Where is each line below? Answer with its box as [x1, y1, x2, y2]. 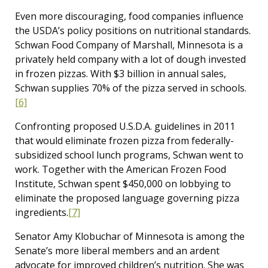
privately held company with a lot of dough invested [15, 53, 246, 66]
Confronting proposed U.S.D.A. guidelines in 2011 [15, 120, 235, 133]
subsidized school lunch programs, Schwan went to [15, 148, 243, 162]
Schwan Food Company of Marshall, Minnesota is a [15, 38, 243, 51]
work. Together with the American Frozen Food [15, 163, 226, 176]
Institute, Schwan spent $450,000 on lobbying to [15, 177, 231, 190]
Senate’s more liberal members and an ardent [15, 244, 220, 257]
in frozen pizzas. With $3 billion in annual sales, [15, 67, 226, 80]
